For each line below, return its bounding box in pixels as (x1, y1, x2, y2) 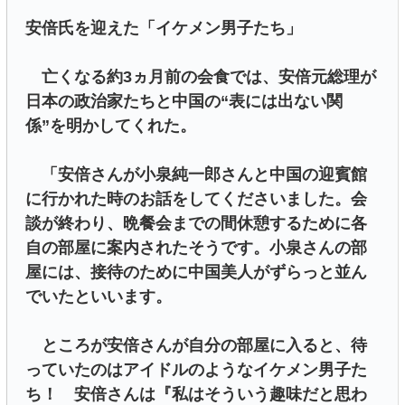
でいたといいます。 (25, 287, 172, 306)
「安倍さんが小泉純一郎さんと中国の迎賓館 (25, 165, 367, 184)
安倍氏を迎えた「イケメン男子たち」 (25, 19, 302, 38)
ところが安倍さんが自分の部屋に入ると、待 (25, 336, 367, 355)
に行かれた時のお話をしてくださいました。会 (25, 190, 367, 209)
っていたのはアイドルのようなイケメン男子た (25, 361, 367, 380)
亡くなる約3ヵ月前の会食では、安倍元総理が (25, 68, 376, 87)
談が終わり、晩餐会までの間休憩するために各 (25, 214, 367, 233)
